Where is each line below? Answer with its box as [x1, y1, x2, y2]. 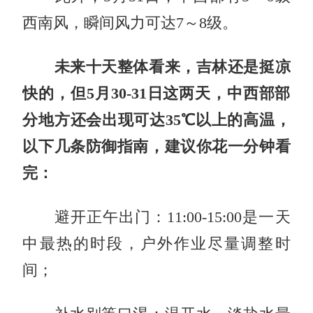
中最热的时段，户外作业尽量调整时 [22, 235, 291, 252]
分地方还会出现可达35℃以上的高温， [22, 111, 291, 129]
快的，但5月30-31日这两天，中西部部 [22, 85, 291, 102]
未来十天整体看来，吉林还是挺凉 [54, 58, 291, 75]
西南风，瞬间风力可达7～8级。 [22, 14, 238, 31]
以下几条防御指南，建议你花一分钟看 [22, 138, 291, 155]
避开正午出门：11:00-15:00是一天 [22, 208, 291, 226]
